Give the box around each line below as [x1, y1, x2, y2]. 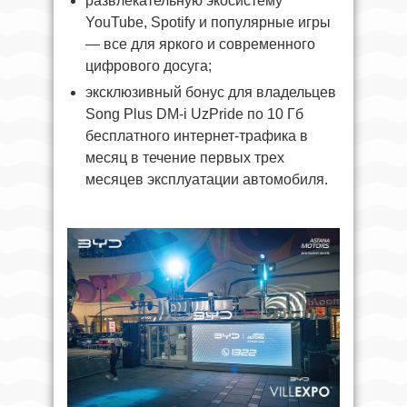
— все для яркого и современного [85, 35, 315, 52]
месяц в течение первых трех [85, 149, 284, 165]
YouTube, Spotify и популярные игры [85, 14, 331, 30]
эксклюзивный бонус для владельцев [85, 84, 336, 100]
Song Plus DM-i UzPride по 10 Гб [85, 105, 303, 122]
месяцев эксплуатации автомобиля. [85, 171, 328, 187]
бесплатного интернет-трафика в [85, 127, 308, 144]
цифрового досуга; [85, 57, 212, 74]
